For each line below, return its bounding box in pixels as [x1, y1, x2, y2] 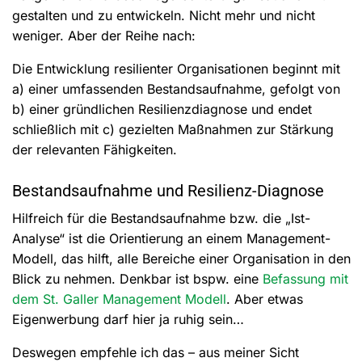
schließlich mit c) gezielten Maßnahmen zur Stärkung [12, 120, 334, 137]
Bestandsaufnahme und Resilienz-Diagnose [12, 180, 324, 200]
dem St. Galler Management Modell [12, 290, 226, 307]
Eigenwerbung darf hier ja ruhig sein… [12, 310, 244, 327]
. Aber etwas [226, 290, 303, 307]
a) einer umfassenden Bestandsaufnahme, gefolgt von [12, 80, 340, 97]
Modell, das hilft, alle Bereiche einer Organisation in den [12, 250, 351, 267]
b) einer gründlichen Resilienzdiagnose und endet [12, 100, 312, 117]
